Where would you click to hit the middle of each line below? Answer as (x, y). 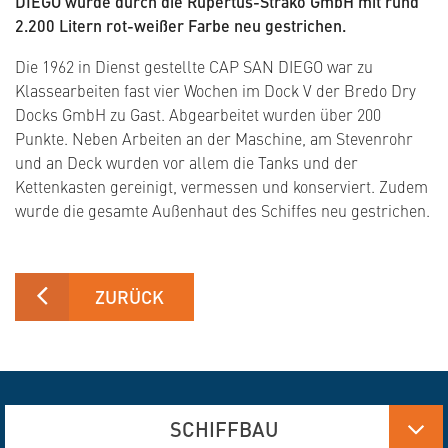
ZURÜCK (129, 297)
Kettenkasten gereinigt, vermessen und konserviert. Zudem (221, 186)
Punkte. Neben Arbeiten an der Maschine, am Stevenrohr (214, 138)
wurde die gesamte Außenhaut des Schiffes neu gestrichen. (222, 210)
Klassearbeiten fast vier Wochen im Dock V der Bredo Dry (215, 90)
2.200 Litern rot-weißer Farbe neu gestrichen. (180, 26)
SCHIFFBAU (224, 429)
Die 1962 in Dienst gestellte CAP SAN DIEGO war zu (194, 66)
